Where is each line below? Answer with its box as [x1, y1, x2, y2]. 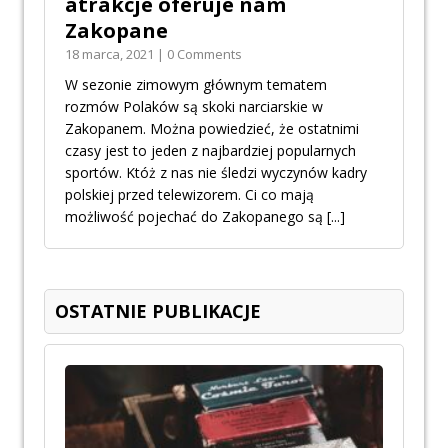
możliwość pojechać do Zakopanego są [65, 207, 327, 227]
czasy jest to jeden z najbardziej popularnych [65, 141, 356, 161]
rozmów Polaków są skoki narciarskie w [65, 97, 323, 117]
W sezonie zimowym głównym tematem [65, 75, 327, 95]
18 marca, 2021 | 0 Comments [65, 45, 242, 64]
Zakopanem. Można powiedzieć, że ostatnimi [65, 119, 359, 139]
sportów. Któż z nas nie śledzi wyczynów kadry [65, 163, 367, 183]
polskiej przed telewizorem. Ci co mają [65, 185, 314, 205]
